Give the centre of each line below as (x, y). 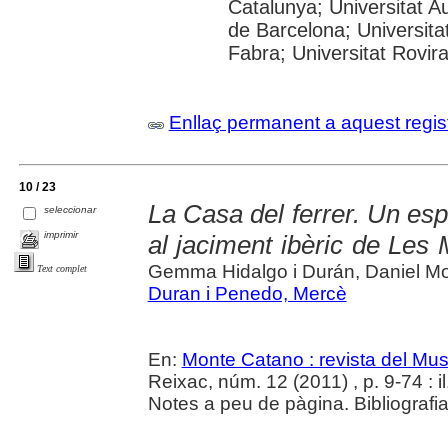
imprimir (61, 234)
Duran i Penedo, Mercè (247, 293)
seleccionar (70, 209)
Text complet (62, 268)
